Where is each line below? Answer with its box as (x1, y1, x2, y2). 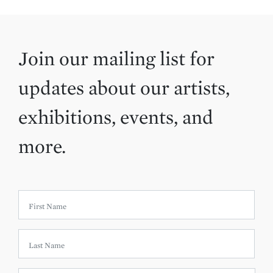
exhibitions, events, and (18, 105, 213, 129)
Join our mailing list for (18, 46, 214, 71)
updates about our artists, (18, 76, 230, 100)
